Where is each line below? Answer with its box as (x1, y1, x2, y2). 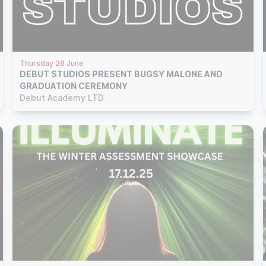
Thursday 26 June (20, 58, 84, 68)
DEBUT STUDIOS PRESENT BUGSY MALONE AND (20, 68, 223, 79)
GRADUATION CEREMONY (20, 80, 128, 91)
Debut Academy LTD (20, 92, 104, 103)
